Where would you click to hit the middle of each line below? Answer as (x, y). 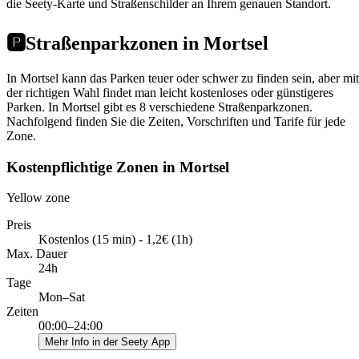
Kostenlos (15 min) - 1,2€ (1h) (115, 240)
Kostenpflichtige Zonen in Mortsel (118, 167)
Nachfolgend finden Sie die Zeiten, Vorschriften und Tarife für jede (176, 121)
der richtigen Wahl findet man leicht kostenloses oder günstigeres (170, 92)
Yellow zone (38, 198)
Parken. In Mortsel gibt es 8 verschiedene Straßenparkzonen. (159, 107)
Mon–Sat (62, 297)
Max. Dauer (37, 254)
